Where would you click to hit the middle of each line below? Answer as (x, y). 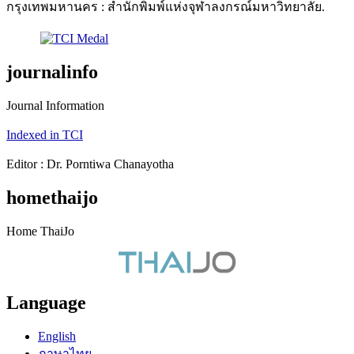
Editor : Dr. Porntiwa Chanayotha (90, 164)
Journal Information (55, 105)
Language (46, 302)
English (57, 336)
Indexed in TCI (45, 134)
